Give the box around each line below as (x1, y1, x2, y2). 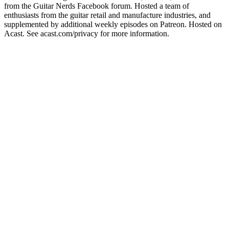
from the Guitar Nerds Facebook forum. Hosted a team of (4, 1, 189, 10)
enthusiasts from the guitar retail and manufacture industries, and (4, 10, 211, 19)
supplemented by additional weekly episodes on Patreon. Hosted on (4, 19, 222, 29)
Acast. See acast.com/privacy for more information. (4, 29, 169, 38)
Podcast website (4, 38, 56, 47)
